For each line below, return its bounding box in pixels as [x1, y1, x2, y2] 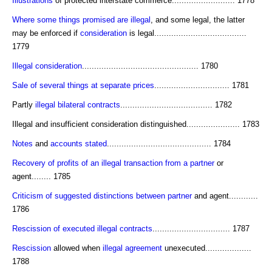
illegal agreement [103, 243, 162, 253]
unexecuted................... [162, 243, 251, 253]
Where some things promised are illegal [12, 15, 151, 24]
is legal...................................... [127, 28, 246, 38]
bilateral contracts [58, 100, 120, 109]
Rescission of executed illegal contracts [12, 223, 152, 233]
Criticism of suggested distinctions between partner [12, 191, 192, 200]
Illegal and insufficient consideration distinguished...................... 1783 [12, 119, 259, 129]
